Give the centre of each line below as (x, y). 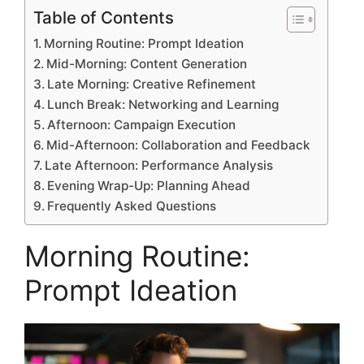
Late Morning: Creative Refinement (152, 84)
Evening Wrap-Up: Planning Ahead (149, 185)
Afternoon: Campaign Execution (142, 124)
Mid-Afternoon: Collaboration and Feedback (179, 145)
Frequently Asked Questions (132, 206)
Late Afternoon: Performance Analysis (159, 165)
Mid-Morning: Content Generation (147, 63)
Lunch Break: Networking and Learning (163, 104)
